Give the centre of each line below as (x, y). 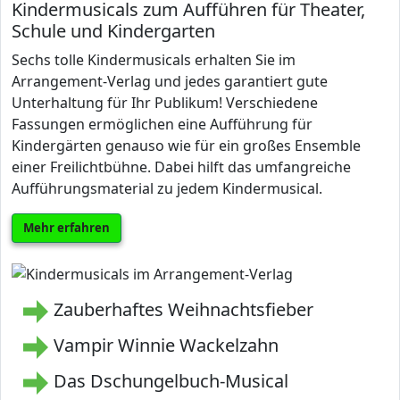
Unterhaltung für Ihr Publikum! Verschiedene (165, 103)
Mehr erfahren (67, 228)
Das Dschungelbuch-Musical (171, 380)
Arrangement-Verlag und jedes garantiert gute (170, 81)
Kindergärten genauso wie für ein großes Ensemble (186, 146)
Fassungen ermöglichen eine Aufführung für (162, 124)
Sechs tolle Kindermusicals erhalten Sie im (154, 60)
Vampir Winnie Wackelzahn (166, 345)
